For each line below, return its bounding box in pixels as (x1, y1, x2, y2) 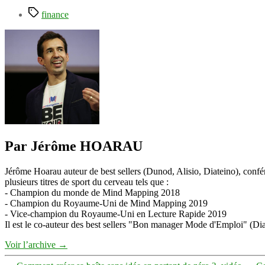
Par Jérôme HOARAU (5, 138, 143, 154)
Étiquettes (28, 7, 64, 17)
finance (41, 9, 69, 20)
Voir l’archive (5, 239, 58, 250)
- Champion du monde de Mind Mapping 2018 (5, 187, 180, 198)
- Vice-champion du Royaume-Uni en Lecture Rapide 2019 (5, 208, 227, 219)
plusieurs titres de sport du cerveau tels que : (5, 176, 169, 187)
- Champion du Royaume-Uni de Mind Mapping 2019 (5, 198, 208, 208)
